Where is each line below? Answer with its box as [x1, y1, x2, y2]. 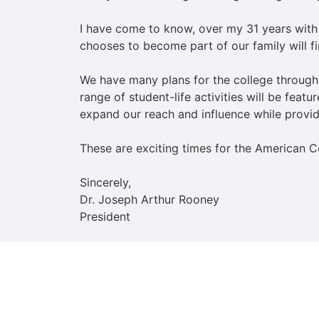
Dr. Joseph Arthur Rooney [80, 192, 219, 206]
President [80, 209, 130, 224]
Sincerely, [80, 174, 131, 189]
